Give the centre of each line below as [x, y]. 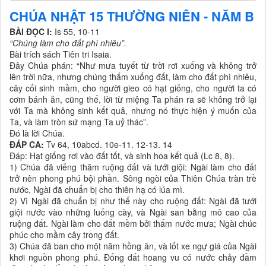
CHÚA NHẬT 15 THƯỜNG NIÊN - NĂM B [132, 16]
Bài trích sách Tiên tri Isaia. [61, 54]
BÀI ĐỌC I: [31, 32]
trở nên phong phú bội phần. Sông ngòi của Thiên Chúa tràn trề [133, 178]
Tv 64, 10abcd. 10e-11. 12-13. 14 [108, 145]
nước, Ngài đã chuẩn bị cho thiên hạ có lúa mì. [97, 190]
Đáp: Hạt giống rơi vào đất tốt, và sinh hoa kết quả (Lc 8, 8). [122, 156]
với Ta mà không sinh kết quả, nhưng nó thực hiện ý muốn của [133, 111]
